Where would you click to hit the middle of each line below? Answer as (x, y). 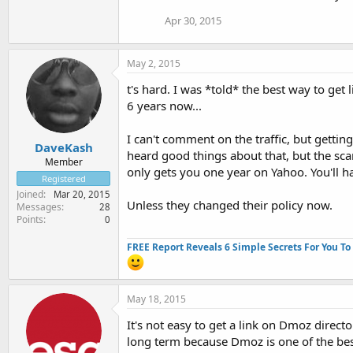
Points (30, 219)
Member (63, 162)
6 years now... (164, 106)
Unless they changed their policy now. (230, 205)
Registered (63, 178)
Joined (30, 194)
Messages (39, 206)
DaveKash (63, 147)
